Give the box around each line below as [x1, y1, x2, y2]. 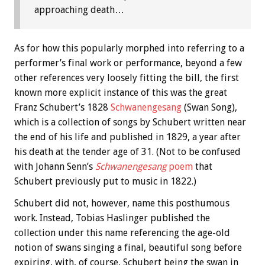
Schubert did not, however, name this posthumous [14, 197, 230, 209]
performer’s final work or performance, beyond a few [14, 57, 242, 69]
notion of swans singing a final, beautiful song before [14, 241, 242, 253]
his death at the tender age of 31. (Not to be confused [14, 146, 241, 157]
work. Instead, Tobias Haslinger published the [14, 212, 210, 224]
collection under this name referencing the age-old [14, 227, 230, 238]
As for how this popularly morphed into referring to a [14, 42, 244, 54]
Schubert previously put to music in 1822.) [14, 175, 196, 187]
